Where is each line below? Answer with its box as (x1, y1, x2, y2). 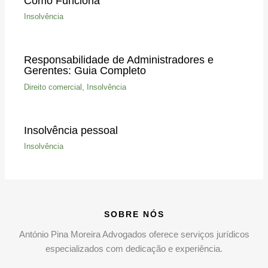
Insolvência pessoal (23, 123, 118, 136)
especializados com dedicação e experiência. (45, 243, 223, 254)
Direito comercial (23, 82, 82, 92)
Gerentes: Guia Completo (23, 64, 146, 77)
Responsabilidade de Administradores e (23, 53, 214, 66)
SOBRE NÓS (103, 209, 165, 219)
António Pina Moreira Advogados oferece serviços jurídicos (19, 229, 249, 239)
